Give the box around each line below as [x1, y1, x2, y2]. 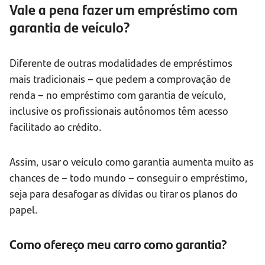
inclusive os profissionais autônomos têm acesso [9, 103, 228, 118]
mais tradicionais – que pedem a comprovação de [9, 71, 231, 86]
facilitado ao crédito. [9, 119, 102, 134]
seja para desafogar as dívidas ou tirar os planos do [9, 186, 238, 201]
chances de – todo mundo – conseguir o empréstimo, [9, 170, 248, 185]
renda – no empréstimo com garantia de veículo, [9, 87, 227, 102]
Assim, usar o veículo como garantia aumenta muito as [9, 154, 254, 169]
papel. [9, 202, 38, 217]
